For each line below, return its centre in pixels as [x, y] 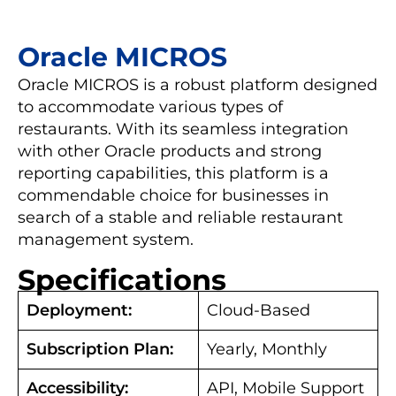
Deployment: [79, 310]
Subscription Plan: [100, 349]
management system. [106, 239]
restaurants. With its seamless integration [183, 129]
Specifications [122, 279]
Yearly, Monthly [267, 349]
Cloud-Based [259, 310]
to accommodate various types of [150, 107]
